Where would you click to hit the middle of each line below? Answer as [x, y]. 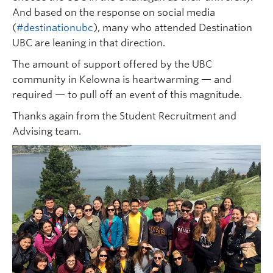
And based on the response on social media [114, 12]
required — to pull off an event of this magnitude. [127, 95]
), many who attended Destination [173, 28]
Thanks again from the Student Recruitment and [124, 116]
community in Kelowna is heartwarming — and [122, 80]
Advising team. [47, 131]
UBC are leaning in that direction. [89, 43]
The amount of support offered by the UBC [112, 64]
